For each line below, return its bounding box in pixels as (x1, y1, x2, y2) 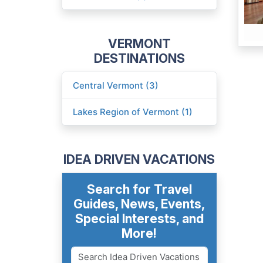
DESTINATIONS (93, 50, 185, 66)
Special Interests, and (75, 211, 204, 227)
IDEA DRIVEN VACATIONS (63, 151, 215, 167)
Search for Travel (86, 181, 192, 197)
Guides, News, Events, (73, 196, 205, 212)
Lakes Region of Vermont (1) (73, 106, 193, 118)
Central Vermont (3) (73, 79, 159, 91)
